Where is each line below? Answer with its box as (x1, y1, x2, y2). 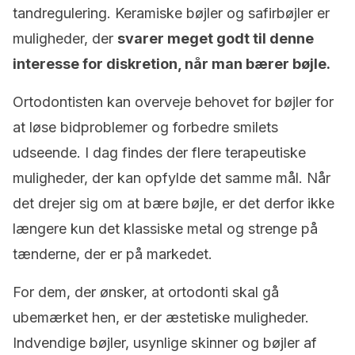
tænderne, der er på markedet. (13, 246, 212, 262)
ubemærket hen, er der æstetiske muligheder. (13, 309, 309, 326)
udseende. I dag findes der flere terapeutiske (13, 144, 306, 161)
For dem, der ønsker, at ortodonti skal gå (13, 284, 279, 300)
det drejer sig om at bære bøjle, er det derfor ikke (13, 195, 334, 212)
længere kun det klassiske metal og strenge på (13, 220, 318, 237)
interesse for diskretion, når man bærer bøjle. (13, 55, 330, 72)
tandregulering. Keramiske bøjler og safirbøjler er (13, 5, 330, 21)
